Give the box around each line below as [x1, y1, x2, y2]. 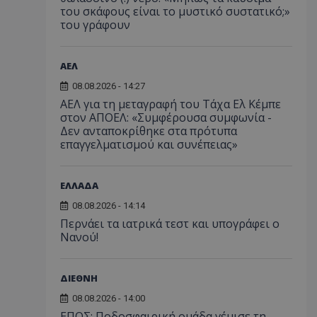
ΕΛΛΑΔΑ [60, 179, 98, 192]
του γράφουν [60, 17, 130, 33]
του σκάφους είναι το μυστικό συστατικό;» [60, 4, 290, 19]
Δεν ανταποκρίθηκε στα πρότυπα [60, 123, 237, 139]
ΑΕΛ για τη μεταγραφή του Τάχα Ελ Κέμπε [60, 96, 281, 112]
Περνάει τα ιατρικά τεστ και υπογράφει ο [60, 216, 279, 231]
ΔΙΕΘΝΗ [60, 272, 98, 284]
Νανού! [60, 229, 98, 245]
